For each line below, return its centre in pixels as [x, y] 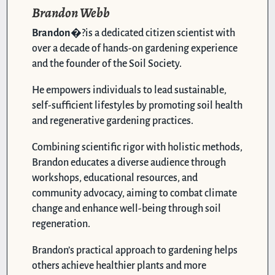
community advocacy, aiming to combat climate [135, 193]
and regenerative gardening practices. [113, 121]
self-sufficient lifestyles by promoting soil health [137, 105]
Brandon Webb [71, 13]
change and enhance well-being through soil [127, 208]
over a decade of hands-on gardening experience [135, 48]
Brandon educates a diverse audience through [129, 162]
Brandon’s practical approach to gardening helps [135, 250]
